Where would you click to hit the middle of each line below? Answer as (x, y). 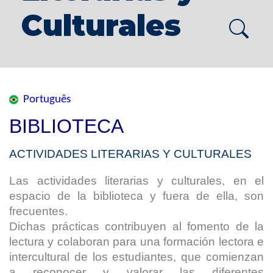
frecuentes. (38, 211)
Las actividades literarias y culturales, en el (136, 180)
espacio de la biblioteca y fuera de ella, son (136, 196)
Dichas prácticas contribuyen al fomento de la (136, 226)
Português (47, 100)
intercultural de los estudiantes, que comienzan (136, 257)
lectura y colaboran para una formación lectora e (136, 241)
